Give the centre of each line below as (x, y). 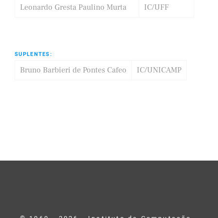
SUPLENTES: (33, 54)
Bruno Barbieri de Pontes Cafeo (73, 70)
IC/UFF (156, 7)
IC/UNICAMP (159, 70)
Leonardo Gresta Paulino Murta (73, 7)
